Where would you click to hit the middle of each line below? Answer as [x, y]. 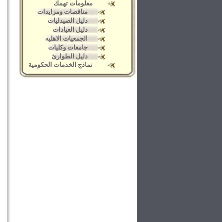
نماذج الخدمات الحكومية [60, 65]
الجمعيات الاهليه [66, 38]
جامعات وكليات [68, 47]
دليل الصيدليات [68, 21]
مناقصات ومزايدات [62, 12]
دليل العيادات [70, 29]
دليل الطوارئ [70, 56]
